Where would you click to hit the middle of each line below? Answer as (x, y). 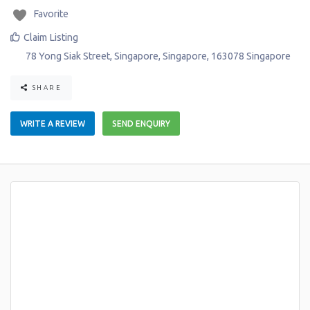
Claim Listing (51, 37)
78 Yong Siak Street (68, 56)
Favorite (51, 13)
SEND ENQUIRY (141, 123)
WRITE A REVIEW (53, 123)
